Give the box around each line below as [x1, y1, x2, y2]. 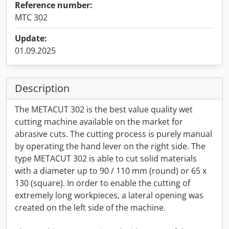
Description [15, 81, 70, 95]
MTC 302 [15, 12, 48, 23]
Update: [15, 33, 47, 44]
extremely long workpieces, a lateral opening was [15, 190, 203, 201]
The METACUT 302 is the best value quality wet [15, 104, 193, 115]
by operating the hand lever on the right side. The [15, 141, 205, 152]
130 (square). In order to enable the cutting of [15, 177, 190, 189]
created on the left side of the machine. [15, 202, 166, 213]
